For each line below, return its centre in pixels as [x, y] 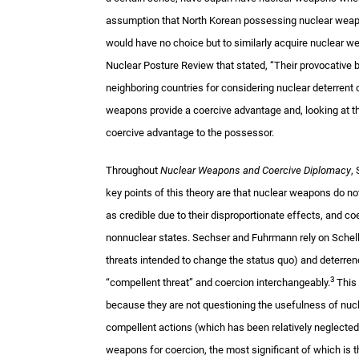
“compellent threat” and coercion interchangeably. [218, 283]
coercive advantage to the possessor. [190, 133]
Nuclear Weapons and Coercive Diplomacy [256, 171]
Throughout [133, 171]
